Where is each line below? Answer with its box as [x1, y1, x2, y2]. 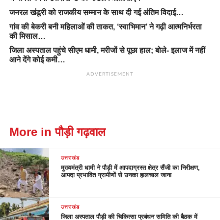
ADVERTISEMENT [86, 72, 134, 77]
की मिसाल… [9, 32, 46, 41]
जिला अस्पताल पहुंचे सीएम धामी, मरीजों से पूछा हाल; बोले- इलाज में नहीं [9, 46, 205, 55]
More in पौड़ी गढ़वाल [9, 125, 106, 139]
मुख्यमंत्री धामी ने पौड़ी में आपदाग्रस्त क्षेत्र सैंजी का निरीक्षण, [61, 164, 200, 172]
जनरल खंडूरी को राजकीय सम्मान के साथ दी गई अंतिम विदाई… [9, 8, 184, 17]
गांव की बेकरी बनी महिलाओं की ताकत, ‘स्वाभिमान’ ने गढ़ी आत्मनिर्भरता [9, 23, 202, 31]
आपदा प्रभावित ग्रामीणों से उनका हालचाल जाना [61, 171, 172, 179]
